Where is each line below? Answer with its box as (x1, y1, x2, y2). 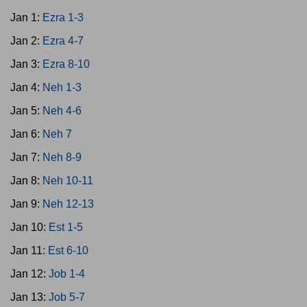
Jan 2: (10, 35, 42, 47)
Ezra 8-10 (42, 58, 90, 70)
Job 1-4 (49, 268, 85, 280)
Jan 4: (10, 82, 42, 93)
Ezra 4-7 (42, 35, 84, 47)
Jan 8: (10, 175, 42, 186)
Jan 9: (10, 198, 42, 210)
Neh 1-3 (42, 82, 82, 93)
